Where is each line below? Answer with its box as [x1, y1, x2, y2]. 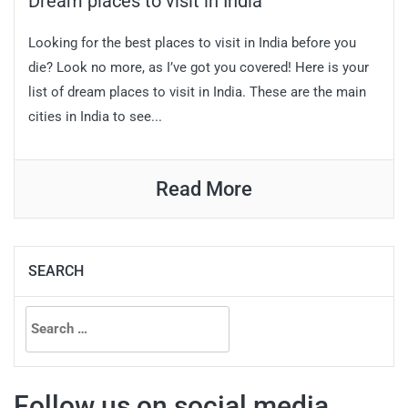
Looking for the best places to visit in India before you [28, 35, 356, 52]
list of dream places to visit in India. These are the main [28, 84, 366, 101]
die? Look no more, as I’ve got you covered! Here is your [28, 59, 369, 76]
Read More [156, 178, 252, 201]
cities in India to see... [28, 108, 162, 126]
